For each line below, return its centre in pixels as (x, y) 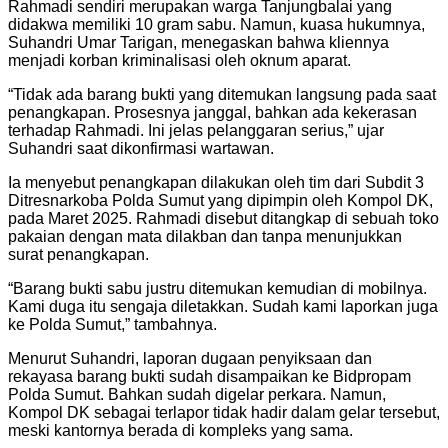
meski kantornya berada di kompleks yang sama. (180, 430)
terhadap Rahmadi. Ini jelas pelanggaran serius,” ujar (196, 130)
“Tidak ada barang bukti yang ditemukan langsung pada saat (222, 94)
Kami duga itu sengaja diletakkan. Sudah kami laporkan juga (223, 306)
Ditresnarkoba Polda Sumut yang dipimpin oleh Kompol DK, (220, 200)
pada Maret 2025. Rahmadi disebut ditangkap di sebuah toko (223, 218)
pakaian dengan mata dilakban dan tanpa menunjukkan (205, 236)
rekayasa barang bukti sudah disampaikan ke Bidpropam (209, 376)
